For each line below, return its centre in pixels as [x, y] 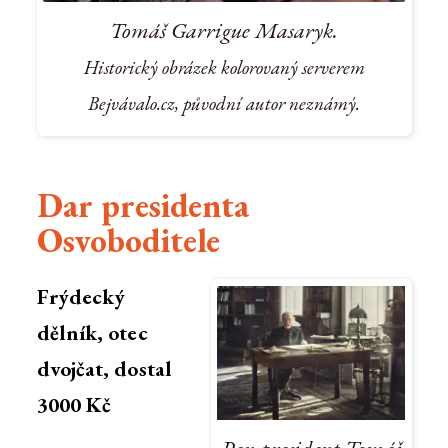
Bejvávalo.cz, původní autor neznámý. [224, 104]
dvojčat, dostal [104, 369]
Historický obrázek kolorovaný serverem [224, 68]
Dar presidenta [142, 205]
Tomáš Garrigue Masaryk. [224, 30]
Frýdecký [81, 297]
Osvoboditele [128, 240]
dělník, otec [92, 333]
